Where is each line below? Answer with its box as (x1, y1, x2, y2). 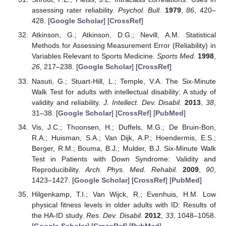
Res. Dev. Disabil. (86, 211, 143, 219)
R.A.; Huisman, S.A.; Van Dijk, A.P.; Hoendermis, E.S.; (31, 133, 216, 142)
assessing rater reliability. (31, 6, 118, 15)
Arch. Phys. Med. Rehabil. (85, 165, 178, 174)
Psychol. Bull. (118, 6, 162, 15)
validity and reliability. (31, 98, 104, 106)
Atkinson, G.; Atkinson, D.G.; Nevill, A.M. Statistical (31, 31, 216, 39)
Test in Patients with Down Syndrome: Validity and (31, 154, 216, 163)
